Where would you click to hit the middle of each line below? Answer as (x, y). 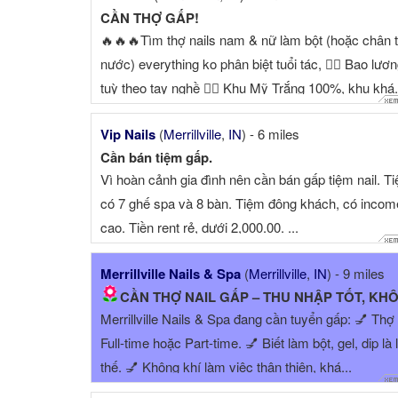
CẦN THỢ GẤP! (150, 18)
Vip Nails (128, 135)
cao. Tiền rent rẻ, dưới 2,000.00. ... (199, 227)
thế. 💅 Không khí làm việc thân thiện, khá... (226, 367)
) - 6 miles (271, 134)
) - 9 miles (356, 274)
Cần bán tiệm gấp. (156, 158)
